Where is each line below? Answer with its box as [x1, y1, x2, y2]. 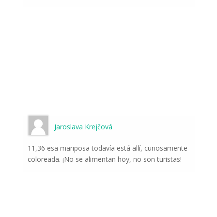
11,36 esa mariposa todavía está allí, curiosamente [27, 143, 187, 153]
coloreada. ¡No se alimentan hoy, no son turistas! [27, 155, 182, 164]
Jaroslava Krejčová [54, 122, 112, 132]
